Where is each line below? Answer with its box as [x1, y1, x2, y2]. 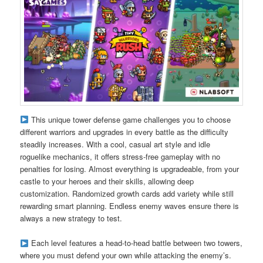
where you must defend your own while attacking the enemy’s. [20, 249, 232, 261]
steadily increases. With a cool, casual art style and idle [20, 139, 211, 150]
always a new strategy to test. [20, 213, 123, 224]
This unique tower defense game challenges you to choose [28, 114, 231, 126]
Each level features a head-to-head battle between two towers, [28, 237, 242, 249]
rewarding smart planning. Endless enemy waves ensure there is [20, 200, 240, 212]
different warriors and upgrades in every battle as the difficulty [20, 126, 229, 138]
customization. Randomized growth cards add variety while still [20, 188, 234, 200]
